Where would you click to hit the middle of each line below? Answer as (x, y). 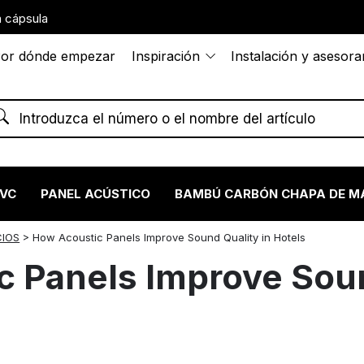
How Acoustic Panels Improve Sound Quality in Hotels (169, 237)
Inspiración (166, 56)
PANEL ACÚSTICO (96, 193)
